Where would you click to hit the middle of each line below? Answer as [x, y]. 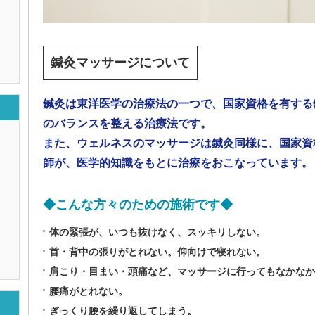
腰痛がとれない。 [89, 291]
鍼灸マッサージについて [120, 63]
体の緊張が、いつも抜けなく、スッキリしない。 [157, 232]
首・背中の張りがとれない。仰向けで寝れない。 [157, 252]
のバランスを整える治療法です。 [127, 123]
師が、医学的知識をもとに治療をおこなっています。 [178, 163]
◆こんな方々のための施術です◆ [138, 205]
